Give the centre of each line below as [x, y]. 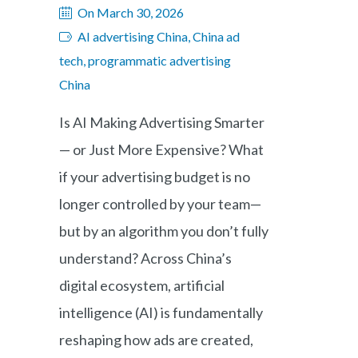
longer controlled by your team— [160, 204]
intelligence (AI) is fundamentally [161, 312]
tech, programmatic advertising [145, 60]
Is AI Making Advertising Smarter [162, 122]
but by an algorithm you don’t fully [164, 231]
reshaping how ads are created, [156, 340]
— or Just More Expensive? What [161, 149]
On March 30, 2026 [131, 12]
